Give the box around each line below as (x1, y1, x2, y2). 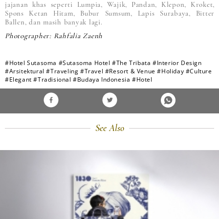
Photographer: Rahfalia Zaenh (5, 31, 103, 41)
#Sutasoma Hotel (58, 59, 110, 67)
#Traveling (46, 67, 79, 76)
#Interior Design (153, 59, 202, 67)
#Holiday (157, 67, 184, 76)
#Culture (185, 67, 212, 76)
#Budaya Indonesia (73, 75, 131, 84)
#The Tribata (112, 59, 151, 67)
